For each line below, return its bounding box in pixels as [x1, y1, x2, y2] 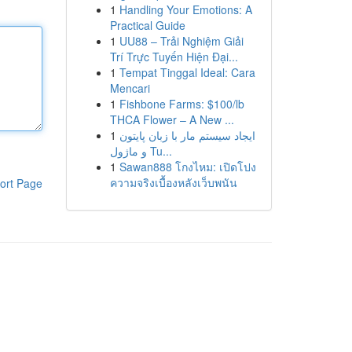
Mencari [109, 80, 150, 96]
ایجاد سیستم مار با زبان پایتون [119, 127, 255, 143]
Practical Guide [109, 17, 185, 33]
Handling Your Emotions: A [119, 2, 252, 17]
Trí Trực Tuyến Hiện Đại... [109, 49, 238, 64]
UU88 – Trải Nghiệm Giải [119, 33, 244, 49]
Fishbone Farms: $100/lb [119, 96, 244, 112]
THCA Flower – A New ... [109, 112, 234, 127]
